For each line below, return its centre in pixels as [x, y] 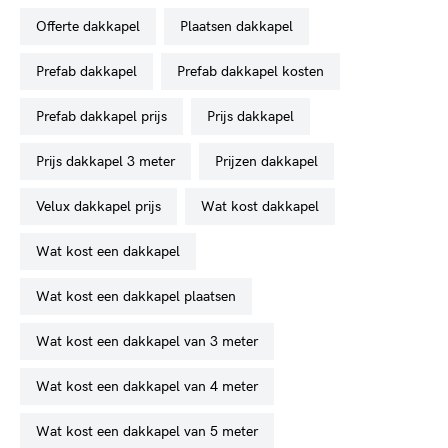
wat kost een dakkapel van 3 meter [154, 341]
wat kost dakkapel [267, 206]
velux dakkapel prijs [102, 206]
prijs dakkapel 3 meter [109, 161]
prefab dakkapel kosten [254, 71]
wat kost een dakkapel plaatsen [143, 296]
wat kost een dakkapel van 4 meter [154, 386]
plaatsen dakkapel [240, 26]
